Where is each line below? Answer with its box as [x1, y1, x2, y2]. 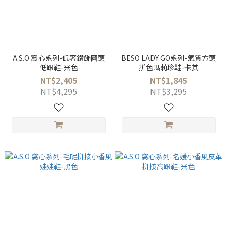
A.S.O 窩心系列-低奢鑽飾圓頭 [12, 53, 105, 63]
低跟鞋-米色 [39, 62, 78, 72]
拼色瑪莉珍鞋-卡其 [138, 62, 199, 72]
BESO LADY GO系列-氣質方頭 [121, 53, 216, 63]
